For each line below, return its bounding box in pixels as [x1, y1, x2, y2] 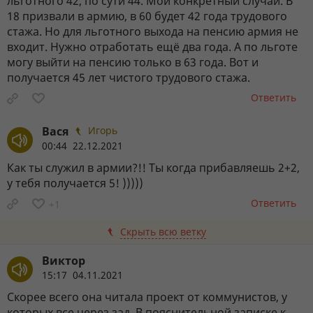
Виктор [42, 252, 85, 268]
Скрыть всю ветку [119, 224, 206, 238]
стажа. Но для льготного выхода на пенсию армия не [7, 23, 298, 39]
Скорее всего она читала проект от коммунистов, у [7, 289, 287, 305]
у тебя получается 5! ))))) [7, 175, 143, 191]
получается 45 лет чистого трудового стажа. [7, 69, 250, 85]
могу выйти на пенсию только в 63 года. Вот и [7, 54, 259, 70]
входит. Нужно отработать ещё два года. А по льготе [7, 38, 298, 54]
